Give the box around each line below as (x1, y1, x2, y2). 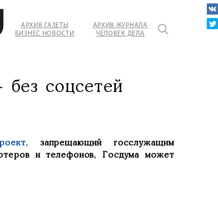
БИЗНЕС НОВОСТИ (15, 30, 74, 37)
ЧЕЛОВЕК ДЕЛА (95, 30, 145, 37)
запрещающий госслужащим (40, 139, 174, 147)
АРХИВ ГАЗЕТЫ (20, 21, 69, 29)
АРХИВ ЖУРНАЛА (92, 21, 148, 29)
